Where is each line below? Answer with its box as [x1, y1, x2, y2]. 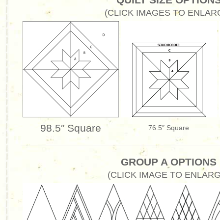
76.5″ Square [148, 124, 190, 132]
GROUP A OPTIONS [121, 156, 217, 167]
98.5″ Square [40, 122, 101, 134]
